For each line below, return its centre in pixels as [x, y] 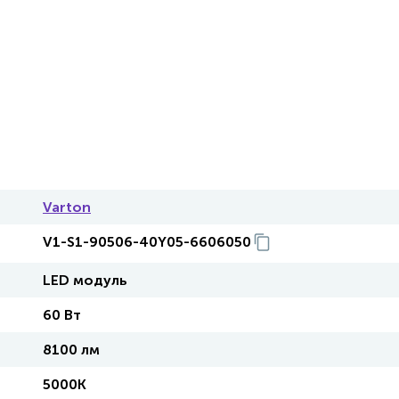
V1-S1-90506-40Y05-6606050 [147, 242]
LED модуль [85, 280]
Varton [67, 207]
